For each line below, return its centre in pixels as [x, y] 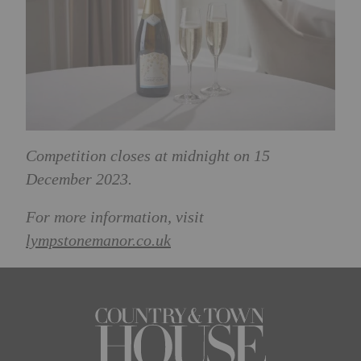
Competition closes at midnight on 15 [148, 156]
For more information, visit [115, 217]
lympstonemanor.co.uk [98, 241]
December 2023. [79, 179]
